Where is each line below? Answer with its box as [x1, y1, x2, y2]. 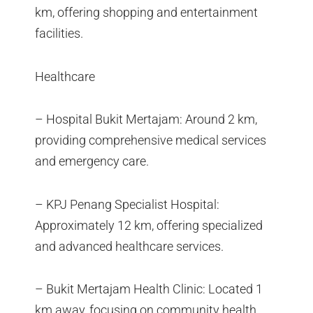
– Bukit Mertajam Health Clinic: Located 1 [35, 282, 263, 297]
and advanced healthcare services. [35, 238, 224, 254]
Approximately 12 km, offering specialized [35, 217, 263, 233]
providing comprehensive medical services [35, 133, 266, 148]
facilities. [35, 26, 83, 41]
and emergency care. [35, 154, 149, 169]
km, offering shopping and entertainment [35, 5, 258, 20]
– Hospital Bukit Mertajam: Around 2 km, [35, 112, 257, 127]
